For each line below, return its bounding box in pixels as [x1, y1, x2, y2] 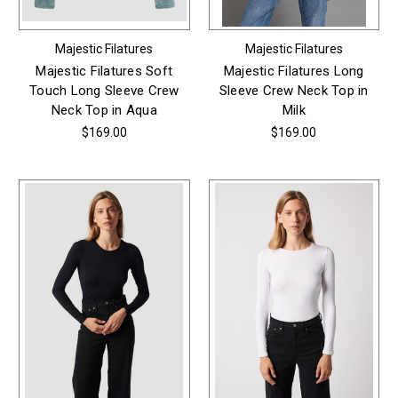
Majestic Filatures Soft [36, 62, 173, 79]
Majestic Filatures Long [223, 62, 364, 79]
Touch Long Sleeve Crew [29, 82, 179, 99]
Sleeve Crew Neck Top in [219, 82, 369, 99]
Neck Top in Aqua [51, 101, 157, 118]
